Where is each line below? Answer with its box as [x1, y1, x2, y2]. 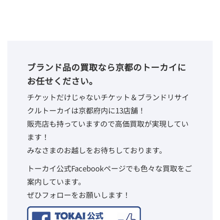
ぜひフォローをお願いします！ [27, 190, 130, 200]
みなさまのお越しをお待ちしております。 [27, 145, 166, 155]
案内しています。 [27, 176, 85, 187]
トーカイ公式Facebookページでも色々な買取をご [27, 163, 192, 173]
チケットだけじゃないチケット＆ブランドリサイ [27, 92, 189, 102]
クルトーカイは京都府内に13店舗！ [27, 105, 145, 115]
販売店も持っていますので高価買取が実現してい [27, 118, 189, 129]
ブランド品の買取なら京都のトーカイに [27, 61, 186, 73]
